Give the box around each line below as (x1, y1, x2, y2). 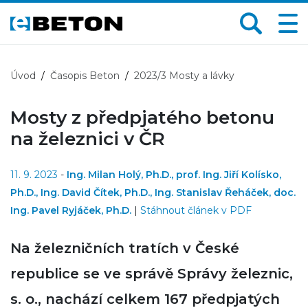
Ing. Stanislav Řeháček (155, 186, 269, 199)
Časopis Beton (50, 69, 120, 82)
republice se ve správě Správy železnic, (10, 265, 293, 282)
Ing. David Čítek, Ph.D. (41, 186, 150, 199)
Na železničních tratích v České (10, 240, 239, 256)
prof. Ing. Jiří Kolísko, (176, 168, 281, 181)
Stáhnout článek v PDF (140, 204, 252, 217)
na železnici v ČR (10, 127, 165, 150)
